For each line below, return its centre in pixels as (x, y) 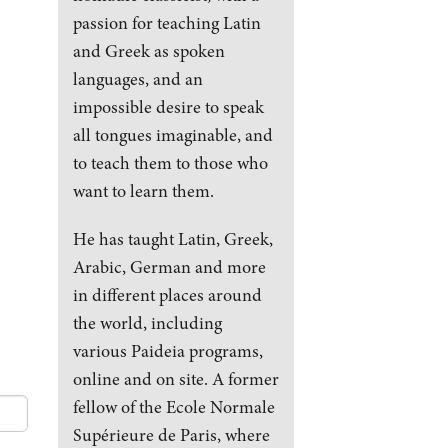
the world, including (147, 322)
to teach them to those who (170, 162)
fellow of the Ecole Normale (173, 406)
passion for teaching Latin (166, 22)
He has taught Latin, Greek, (172, 238)
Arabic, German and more (169, 266)
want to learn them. (143, 190)
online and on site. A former (175, 378)
